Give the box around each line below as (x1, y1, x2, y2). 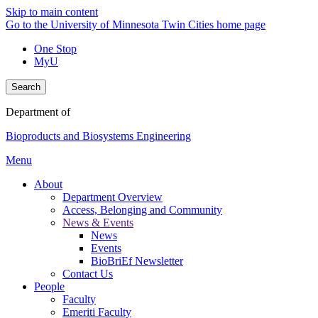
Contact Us (62, 268, 113, 280)
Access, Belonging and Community (62, 204, 222, 216)
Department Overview (62, 191, 163, 203)
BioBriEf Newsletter (91, 255, 183, 267)
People (34, 280, 65, 292)
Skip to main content (6, 6, 98, 18)
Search (11, 82, 40, 92)
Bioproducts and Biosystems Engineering (6, 130, 191, 142)
